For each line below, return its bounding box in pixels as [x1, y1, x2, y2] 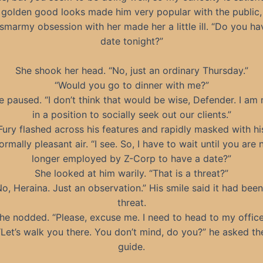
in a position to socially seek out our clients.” [32, 109, 231, 121]
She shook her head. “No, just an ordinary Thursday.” [15, 65, 248, 77]
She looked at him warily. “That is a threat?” [35, 167, 228, 180]
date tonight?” [100, 35, 163, 47]
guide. [118, 241, 145, 253]
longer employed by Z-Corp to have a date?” [32, 153, 231, 165]
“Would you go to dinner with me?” [54, 79, 209, 92]
